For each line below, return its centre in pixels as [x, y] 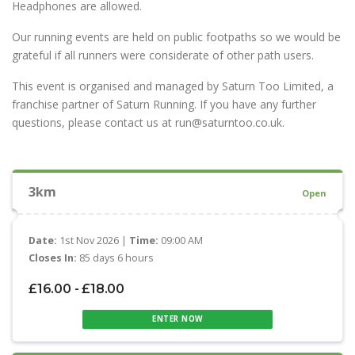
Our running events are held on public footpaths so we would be [176, 37]
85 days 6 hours [115, 258]
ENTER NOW [177, 319]
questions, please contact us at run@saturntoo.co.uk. [148, 123]
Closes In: [53, 258]
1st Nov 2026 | [93, 241]
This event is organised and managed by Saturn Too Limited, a [173, 86]
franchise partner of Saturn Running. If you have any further [164, 105]
